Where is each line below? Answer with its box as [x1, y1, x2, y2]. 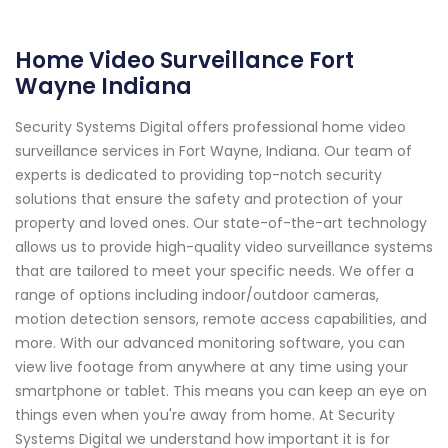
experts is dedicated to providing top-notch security [15, 165, 382, 186]
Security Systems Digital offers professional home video [15, 117, 406, 138]
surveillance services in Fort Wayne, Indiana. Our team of [15, 141, 412, 162]
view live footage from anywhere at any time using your [15, 357, 408, 378]
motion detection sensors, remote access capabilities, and [15, 309, 427, 330]
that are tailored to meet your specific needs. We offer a [15, 261, 414, 282]
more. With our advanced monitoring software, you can [15, 333, 405, 354]
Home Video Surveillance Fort [15, 45, 354, 77]
